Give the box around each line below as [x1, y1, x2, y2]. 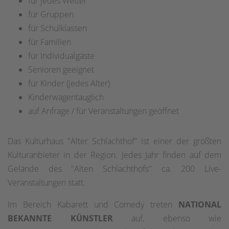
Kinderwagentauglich [28, 91, 104, 103]
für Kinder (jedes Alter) [28, 78, 110, 89]
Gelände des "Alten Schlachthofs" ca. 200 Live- [8, 163, 221, 175]
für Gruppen [28, 9, 74, 20]
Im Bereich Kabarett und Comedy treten [8, 199, 178, 211]
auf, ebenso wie [112, 213, 221, 224]
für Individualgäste [28, 50, 95, 62]
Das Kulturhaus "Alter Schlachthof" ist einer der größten [8, 135, 221, 147]
